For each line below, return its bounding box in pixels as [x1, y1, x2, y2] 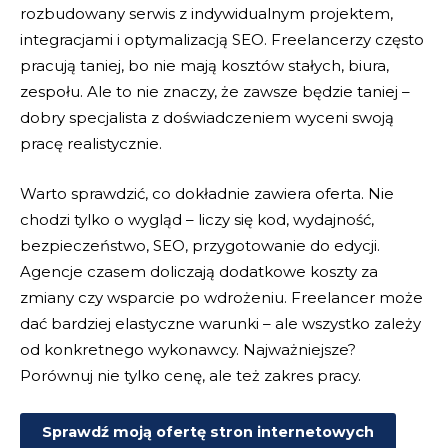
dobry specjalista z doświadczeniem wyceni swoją [20, 108, 394, 128]
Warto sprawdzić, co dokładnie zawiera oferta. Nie [20, 184, 394, 204]
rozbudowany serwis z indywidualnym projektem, [20, 4, 393, 24]
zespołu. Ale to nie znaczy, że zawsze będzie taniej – [20, 82, 410, 102]
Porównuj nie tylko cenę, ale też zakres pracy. [20, 366, 361, 386]
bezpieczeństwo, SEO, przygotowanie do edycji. [20, 236, 380, 256]
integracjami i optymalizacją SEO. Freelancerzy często [20, 30, 424, 50]
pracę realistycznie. [20, 134, 162, 154]
